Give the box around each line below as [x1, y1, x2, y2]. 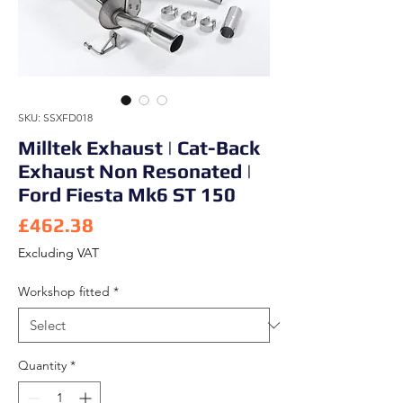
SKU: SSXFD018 [18, 111, 93, 124]
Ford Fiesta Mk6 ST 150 [18, 183, 236, 206]
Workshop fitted [18, 283, 110, 300]
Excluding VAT [18, 245, 99, 261]
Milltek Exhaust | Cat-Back [18, 136, 260, 159]
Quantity [18, 357, 67, 373]
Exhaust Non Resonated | [18, 159, 252, 183]
